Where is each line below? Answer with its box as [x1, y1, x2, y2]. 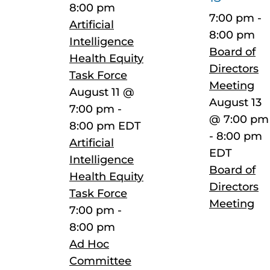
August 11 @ [69, 85, 134, 99]
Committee [69, 254, 131, 268]
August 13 [209, 95, 262, 109]
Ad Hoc [69, 237, 109, 251]
